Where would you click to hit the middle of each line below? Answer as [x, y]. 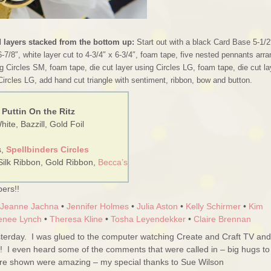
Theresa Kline [76, 219]
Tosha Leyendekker [148, 219]
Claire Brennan [222, 219]
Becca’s [113, 162]
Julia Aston [157, 206]
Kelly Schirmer [213, 206]
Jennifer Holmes [98, 206]
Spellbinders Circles [47, 149]
